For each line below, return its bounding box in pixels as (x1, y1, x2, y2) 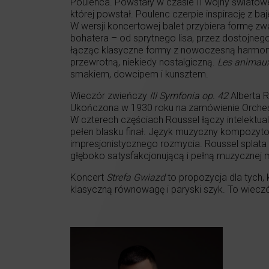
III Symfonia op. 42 (150, 90, 228, 102)
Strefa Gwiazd (106, 172, 165, 184)
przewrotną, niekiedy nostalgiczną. (70, 56, 217, 68)
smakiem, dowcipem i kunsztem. (70, 68, 208, 80)
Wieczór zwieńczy (70, 90, 150, 102)
